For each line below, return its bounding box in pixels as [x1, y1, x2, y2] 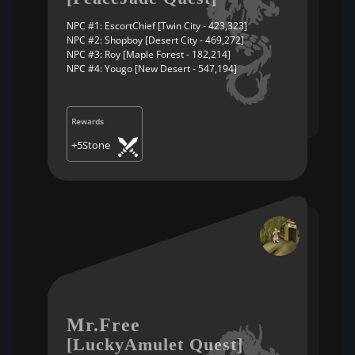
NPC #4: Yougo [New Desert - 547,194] [67, 62, 237, 75]
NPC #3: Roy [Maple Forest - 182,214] [67, 48, 231, 61]
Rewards [71, 116, 104, 127]
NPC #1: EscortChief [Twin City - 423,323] [67, 19, 247, 32]
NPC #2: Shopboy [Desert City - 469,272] [67, 33, 244, 47]
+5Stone [71, 138, 110, 152]
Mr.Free [67, 315, 140, 335]
